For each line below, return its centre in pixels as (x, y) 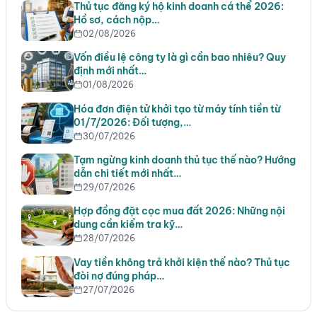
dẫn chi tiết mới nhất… (127, 173)
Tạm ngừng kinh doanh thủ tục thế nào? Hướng (184, 160)
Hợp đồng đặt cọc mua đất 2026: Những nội (179, 211)
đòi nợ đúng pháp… (119, 276)
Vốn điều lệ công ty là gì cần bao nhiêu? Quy (179, 58)
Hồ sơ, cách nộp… (116, 19)
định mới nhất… (110, 71)
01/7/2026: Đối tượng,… (132, 122)
